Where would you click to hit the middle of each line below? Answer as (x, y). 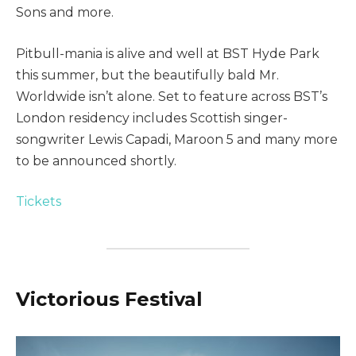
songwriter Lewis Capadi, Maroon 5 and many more (177, 139)
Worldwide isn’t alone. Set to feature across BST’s (172, 96)
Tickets (39, 202)
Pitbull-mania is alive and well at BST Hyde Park (168, 53)
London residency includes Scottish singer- (152, 118)
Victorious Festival (109, 299)
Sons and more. (65, 13)
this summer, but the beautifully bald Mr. (147, 75)
